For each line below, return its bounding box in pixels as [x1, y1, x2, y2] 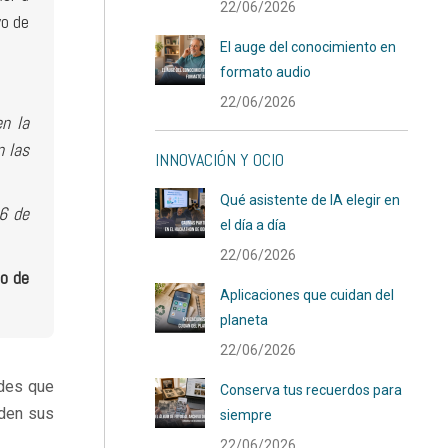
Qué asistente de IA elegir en [220, 192, 401, 208]
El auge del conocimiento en [220, 39, 397, 55]
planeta [220, 312, 269, 328]
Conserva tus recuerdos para [220, 382, 403, 398]
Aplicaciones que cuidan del [220, 287, 395, 303]
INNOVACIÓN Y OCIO [155, 148, 285, 171]
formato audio [220, 64, 312, 80]
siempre [220, 407, 273, 423]
